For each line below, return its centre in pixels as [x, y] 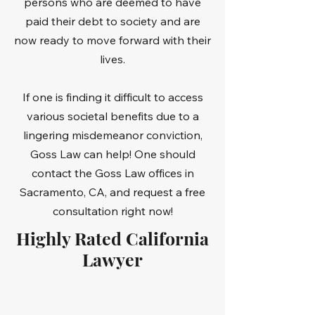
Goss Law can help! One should [112, 154]
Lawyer [112, 259]
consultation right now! [112, 211]
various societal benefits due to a [112, 116]
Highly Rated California [112, 238]
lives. [112, 59]
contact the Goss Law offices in [112, 173]
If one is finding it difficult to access [112, 97]
